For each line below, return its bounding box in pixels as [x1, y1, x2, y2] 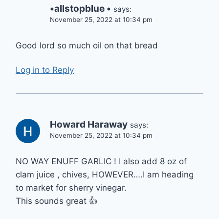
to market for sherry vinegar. [16, 182, 127, 193]
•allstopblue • [50, 2, 111, 14]
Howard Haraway [50, 119, 128, 131]
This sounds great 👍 [16, 196, 97, 206]
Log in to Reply [16, 65, 74, 75]
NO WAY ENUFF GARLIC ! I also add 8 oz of [16, 156, 187, 166]
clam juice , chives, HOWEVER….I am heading [16, 169, 194, 179]
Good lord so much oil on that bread [16, 40, 158, 50]
